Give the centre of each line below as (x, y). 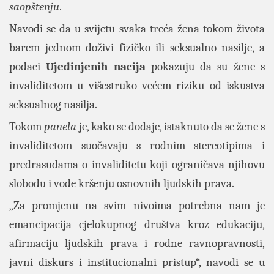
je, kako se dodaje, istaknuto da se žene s (171, 127)
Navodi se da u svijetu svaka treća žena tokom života (137, 29)
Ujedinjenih (77, 67)
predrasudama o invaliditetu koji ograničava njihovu (137, 165)
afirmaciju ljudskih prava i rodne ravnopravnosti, (137, 243)
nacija (129, 67)
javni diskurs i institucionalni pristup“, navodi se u (137, 262)
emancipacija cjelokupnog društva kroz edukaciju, (137, 224)
